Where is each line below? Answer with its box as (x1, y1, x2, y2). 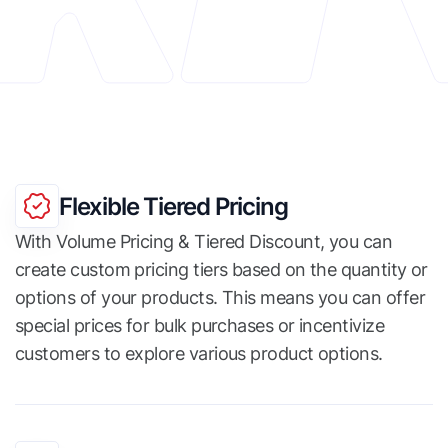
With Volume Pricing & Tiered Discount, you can (15, 231, 393, 252)
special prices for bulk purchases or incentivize (15, 315, 385, 336)
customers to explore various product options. (15, 343, 383, 364)
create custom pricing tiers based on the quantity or (15, 259, 428, 280)
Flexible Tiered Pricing (59, 191, 288, 221)
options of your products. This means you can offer (15, 287, 425, 308)
